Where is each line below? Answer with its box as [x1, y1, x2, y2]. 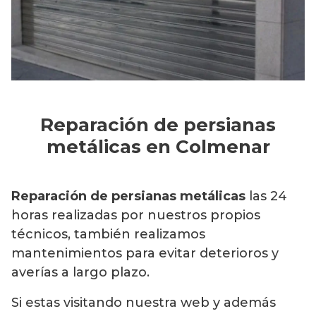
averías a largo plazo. [11, 265, 150, 281]
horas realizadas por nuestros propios [11, 207, 260, 224]
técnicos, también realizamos [11, 226, 205, 243]
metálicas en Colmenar [46, 135, 270, 159]
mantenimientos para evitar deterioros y [11, 245, 279, 262]
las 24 [245, 188, 287, 205]
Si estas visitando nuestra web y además [11, 295, 276, 311]
